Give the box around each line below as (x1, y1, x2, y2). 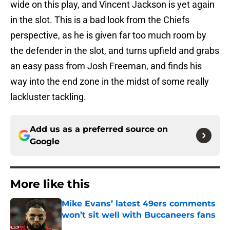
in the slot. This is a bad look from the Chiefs (10, 14, 189, 26)
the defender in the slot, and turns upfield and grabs (10, 45, 219, 56)
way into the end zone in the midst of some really (10, 76, 209, 87)
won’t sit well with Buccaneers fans (62, 210, 216, 220)
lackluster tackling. (10, 91, 86, 103)
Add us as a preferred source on (30, 124, 168, 135)
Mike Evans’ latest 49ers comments (62, 199, 216, 209)
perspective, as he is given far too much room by (10, 30, 206, 41)
